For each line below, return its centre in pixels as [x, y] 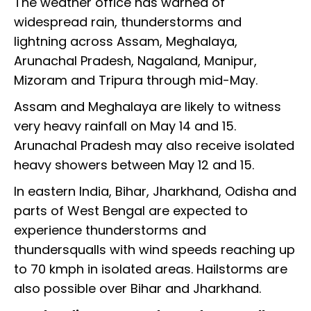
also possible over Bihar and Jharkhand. [139, 289]
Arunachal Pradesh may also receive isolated [154, 146]
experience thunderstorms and [110, 230]
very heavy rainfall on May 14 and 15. [125, 126]
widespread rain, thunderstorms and [128, 22]
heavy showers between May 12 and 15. [136, 165]
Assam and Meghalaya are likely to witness [148, 107]
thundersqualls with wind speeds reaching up [154, 250]
